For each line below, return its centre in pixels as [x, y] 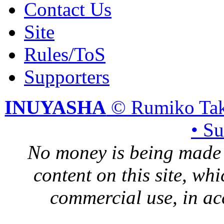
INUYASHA [55, 107]
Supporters [67, 76]
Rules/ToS [65, 54]
